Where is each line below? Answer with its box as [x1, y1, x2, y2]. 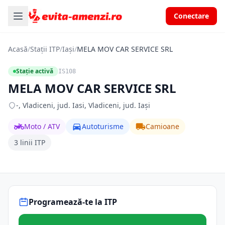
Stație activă [16, 67, 53, 75]
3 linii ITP [14, 138, 45, 147]
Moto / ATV [24, 122, 60, 131]
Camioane [146, 122, 179, 131]
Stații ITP [30, 44, 60, 54]
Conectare [174, 11, 209, 21]
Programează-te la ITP [29, 196, 117, 207]
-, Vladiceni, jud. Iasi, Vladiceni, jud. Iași [16, 100, 150, 110]
